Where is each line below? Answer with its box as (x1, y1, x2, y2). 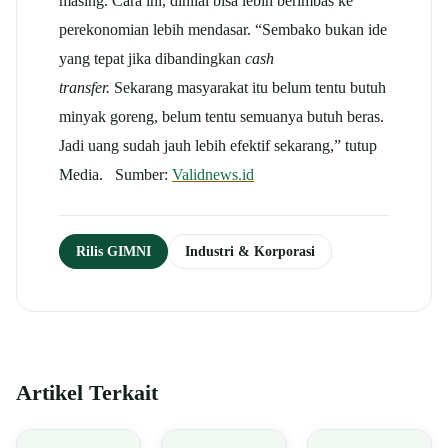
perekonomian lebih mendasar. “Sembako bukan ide (59, 19, 387, 39)
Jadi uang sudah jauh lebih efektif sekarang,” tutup (59, 135, 377, 155)
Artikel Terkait (16, 380, 158, 405)
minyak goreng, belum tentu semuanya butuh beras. (59, 106, 384, 126)
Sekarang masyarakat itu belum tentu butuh (110, 77, 386, 97)
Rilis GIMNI (76, 242, 151, 259)
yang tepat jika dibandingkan (59, 48, 245, 68)
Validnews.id (172, 164, 254, 184)
